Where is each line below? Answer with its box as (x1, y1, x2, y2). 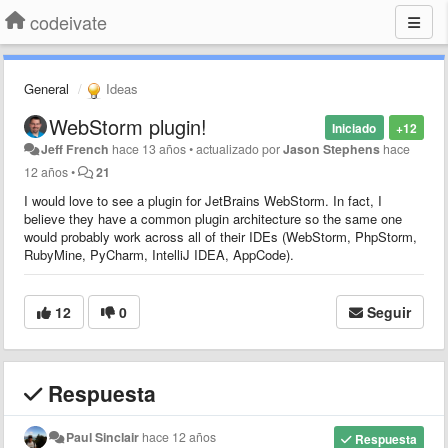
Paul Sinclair (66, 427, 140, 446)
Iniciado (332, 118, 377, 137)
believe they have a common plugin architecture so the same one (24, 208, 402, 228)
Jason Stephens (283, 139, 381, 158)
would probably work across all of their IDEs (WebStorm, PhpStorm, (24, 226, 417, 246)
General (24, 79, 69, 98)
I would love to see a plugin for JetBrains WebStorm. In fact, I (24, 190, 382, 210)
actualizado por (196, 139, 284, 158)
